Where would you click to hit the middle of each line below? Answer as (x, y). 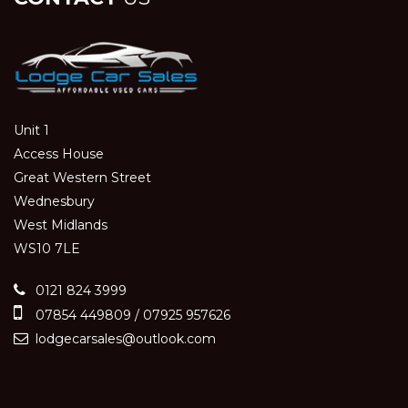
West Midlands (61, 224)
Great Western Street (82, 177)
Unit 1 (31, 130)
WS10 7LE (47, 248)
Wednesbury (54, 201)
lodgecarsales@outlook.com (124, 338)
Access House (59, 153)
